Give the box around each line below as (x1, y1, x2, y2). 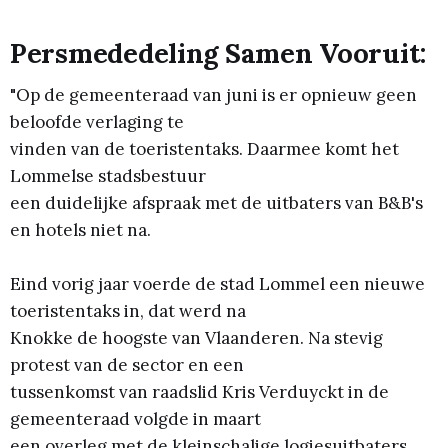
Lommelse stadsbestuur (10, 165, 206, 188)
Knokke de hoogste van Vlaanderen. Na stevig (10, 327, 383, 350)
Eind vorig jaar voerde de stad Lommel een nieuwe (10, 273, 425, 296)
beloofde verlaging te (10, 111, 184, 134)
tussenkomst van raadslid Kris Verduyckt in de (10, 381, 389, 404)
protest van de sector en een (10, 354, 244, 377)
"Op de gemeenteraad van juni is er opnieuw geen (10, 84, 417, 107)
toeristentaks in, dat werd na (10, 300, 246, 323)
